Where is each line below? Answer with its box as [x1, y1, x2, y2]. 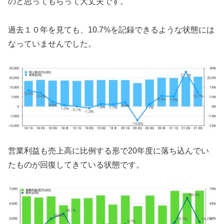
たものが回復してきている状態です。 [8, 160, 144, 169]
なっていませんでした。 [8, 39, 96, 48]
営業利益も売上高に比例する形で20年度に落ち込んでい [8, 146, 209, 155]
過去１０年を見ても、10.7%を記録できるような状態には [8, 25, 214, 34]
